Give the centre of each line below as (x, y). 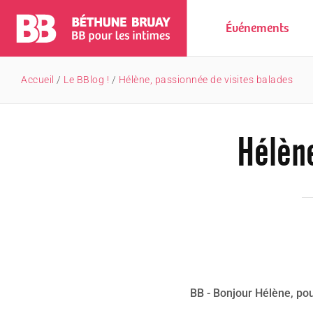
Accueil (38, 80)
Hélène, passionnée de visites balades (205, 80)
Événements (257, 29)
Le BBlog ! (86, 80)
